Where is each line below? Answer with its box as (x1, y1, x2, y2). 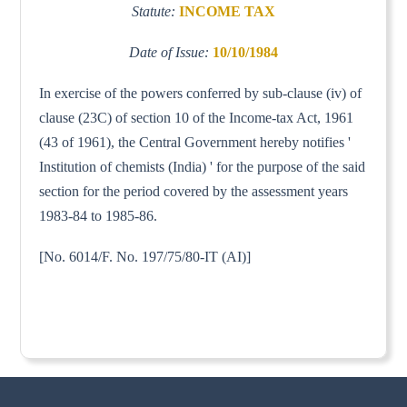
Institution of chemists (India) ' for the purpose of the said (39, 158, 366, 174)
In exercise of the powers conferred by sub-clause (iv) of (39, 84, 362, 101)
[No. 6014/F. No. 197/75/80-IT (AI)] (39, 248, 252, 264)
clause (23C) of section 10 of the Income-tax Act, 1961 (39, 109, 354, 125)
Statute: (132, 3, 179, 19)
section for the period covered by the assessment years (39, 183, 349, 199)
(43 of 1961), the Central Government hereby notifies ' (39, 134, 352, 150)
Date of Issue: (129, 44, 213, 60)
